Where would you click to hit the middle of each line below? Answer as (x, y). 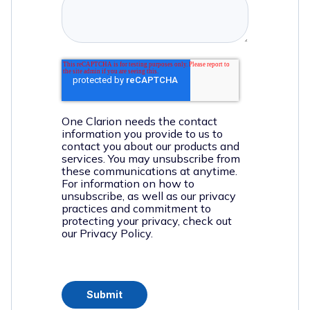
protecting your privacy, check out (147, 221)
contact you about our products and (151, 146)
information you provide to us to (142, 134)
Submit (104, 294)
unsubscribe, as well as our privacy (149, 196)
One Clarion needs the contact (139, 121)
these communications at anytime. (149, 171)
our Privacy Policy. (107, 233)
